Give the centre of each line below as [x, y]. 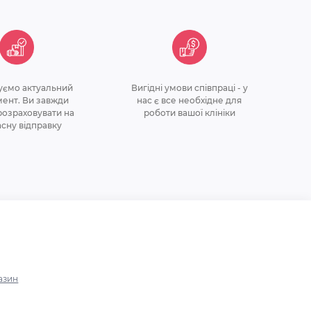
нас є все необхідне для [190, 100]
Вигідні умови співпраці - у [189, 88]
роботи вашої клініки [189, 113]
